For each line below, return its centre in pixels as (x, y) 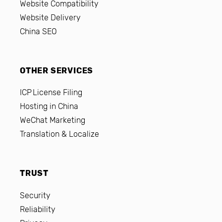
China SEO (38, 32)
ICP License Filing (51, 93)
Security (35, 195)
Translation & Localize (59, 134)
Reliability (38, 209)
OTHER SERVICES (57, 71)
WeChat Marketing (53, 120)
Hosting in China (49, 107)
